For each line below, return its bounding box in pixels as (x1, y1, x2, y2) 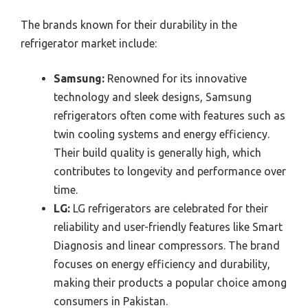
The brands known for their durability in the (21, 18, 237, 31)
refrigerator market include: (21, 36, 157, 49)
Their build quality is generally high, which (54, 146, 261, 159)
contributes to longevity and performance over (54, 164, 286, 177)
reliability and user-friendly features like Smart (54, 220, 283, 233)
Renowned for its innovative (104, 71, 247, 85)
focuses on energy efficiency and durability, (54, 257, 270, 270)
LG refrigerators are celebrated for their (70, 201, 268, 214)
